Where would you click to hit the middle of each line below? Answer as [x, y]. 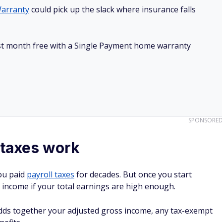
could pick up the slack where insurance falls [112, 9]
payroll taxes [51, 174]
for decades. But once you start [133, 174]
